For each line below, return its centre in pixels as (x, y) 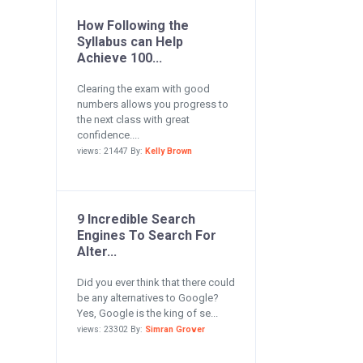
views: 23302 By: (111, 329)
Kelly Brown (168, 151)
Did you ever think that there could (156, 282)
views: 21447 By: (111, 151)
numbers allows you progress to (152, 104)
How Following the (132, 26)
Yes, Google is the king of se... (147, 313)
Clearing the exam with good (143, 89)
